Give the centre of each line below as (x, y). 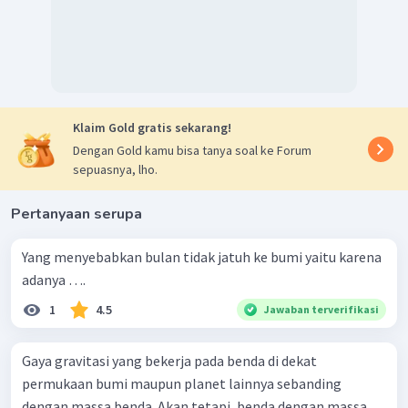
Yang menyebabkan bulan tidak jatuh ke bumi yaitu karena (202, 257)
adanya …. (54, 280)
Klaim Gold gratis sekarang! (152, 128)
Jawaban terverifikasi (321, 310)
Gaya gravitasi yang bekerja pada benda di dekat (169, 361)
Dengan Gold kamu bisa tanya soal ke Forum (192, 151)
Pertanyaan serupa (76, 214)
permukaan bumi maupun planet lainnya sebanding (182, 384)
